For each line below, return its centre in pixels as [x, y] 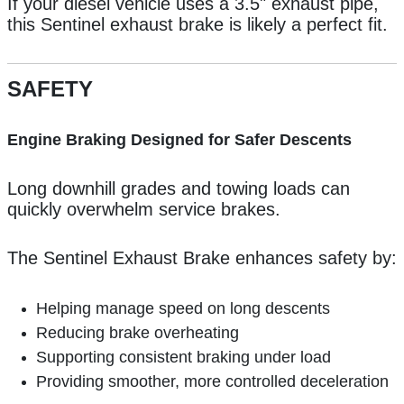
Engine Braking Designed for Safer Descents [179, 140]
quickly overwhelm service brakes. [144, 210]
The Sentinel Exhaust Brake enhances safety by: [202, 258]
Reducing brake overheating [138, 333]
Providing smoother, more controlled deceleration [212, 382]
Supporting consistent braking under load [184, 358]
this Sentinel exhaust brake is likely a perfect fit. [197, 25]
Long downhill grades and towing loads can [179, 189]
